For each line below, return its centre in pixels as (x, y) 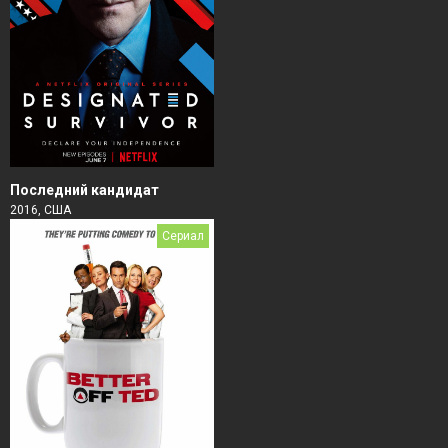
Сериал (183, 236)
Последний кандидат (84, 190)
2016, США (40, 210)
